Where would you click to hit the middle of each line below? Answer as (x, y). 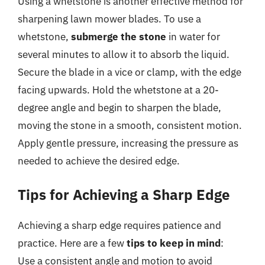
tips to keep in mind (174, 243)
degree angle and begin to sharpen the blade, (119, 108)
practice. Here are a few (72, 243)
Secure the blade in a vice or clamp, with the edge (130, 72)
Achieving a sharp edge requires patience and (119, 225)
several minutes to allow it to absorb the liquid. (124, 54)
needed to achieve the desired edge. (99, 161)
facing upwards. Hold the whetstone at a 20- (118, 90)
